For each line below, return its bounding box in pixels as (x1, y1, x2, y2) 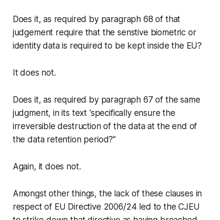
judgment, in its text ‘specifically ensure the (12, 108, 175, 118)
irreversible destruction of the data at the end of (12, 121, 197, 131)
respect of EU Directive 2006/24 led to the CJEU (12, 201, 200, 212)
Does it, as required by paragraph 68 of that (12, 14, 181, 24)
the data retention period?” (12, 134, 116, 144)
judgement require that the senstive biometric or (12, 27, 196, 37)
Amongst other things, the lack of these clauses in (12, 188, 202, 198)
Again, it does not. (12, 161, 81, 171)
